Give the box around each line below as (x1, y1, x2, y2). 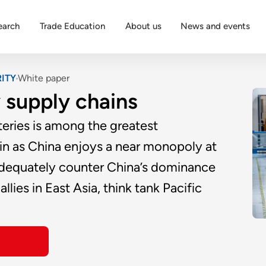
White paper (18, 72, 70, 84)
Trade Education (40, 21, 105, 31)
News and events (180, 21, 250, 31)
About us (125, 21, 161, 31)
